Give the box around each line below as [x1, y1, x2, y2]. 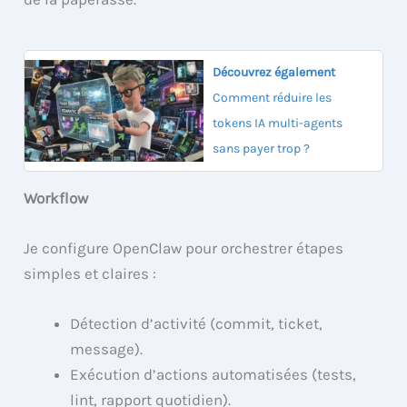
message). [70, 340, 144, 359]
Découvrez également [213, 64, 335, 80]
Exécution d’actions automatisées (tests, [70, 365, 357, 384]
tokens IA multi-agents [213, 114, 342, 131]
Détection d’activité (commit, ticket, [70, 314, 323, 333]
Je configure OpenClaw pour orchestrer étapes [24, 239, 344, 258]
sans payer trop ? [213, 140, 310, 156]
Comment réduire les [213, 89, 332, 105]
